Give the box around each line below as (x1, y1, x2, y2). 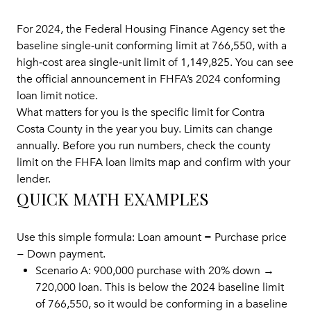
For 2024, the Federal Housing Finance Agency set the (17, 22, 285, 37)
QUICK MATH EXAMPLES (17, 187, 209, 210)
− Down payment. (17, 246, 106, 261)
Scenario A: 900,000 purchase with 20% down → (35, 263, 274, 278)
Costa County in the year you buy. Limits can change (17, 122, 273, 137)
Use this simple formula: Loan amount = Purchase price (17, 230, 287, 244)
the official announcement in (17, 72, 160, 87)
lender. (17, 172, 51, 187)
